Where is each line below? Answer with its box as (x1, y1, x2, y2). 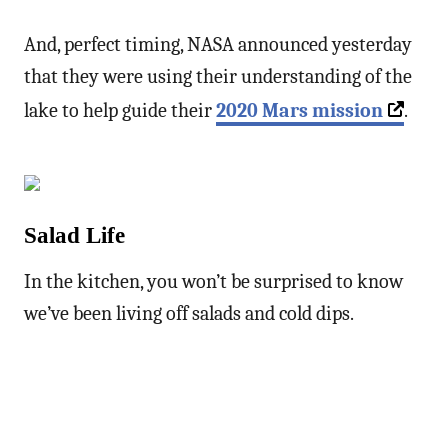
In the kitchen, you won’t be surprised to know (24, 269, 403, 293)
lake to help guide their (24, 98, 216, 122)
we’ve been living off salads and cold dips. (24, 301, 354, 325)
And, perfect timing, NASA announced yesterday (24, 32, 412, 56)
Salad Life (24, 222, 125, 248)
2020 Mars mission (216, 98, 383, 122)
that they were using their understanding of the (24, 64, 412, 88)
